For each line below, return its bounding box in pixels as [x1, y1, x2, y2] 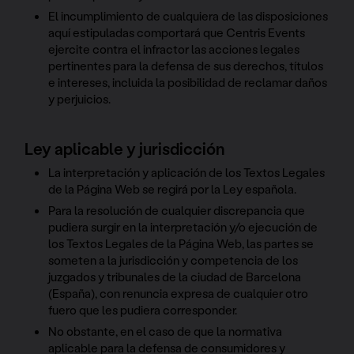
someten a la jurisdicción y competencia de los [48, 251, 299, 268]
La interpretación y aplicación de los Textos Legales [48, 164, 326, 180]
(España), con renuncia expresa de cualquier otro [48, 284, 309, 301]
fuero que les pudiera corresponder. [48, 301, 238, 318]
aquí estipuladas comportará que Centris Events [48, 24, 306, 41]
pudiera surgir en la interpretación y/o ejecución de [48, 218, 318, 235]
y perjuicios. [48, 91, 111, 107]
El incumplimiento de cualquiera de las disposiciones [48, 8, 329, 24]
